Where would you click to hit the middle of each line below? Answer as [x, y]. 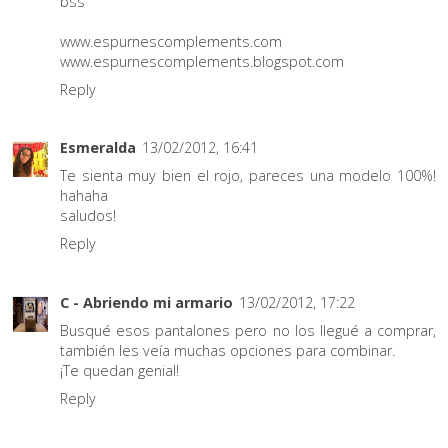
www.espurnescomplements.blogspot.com [202, 62]
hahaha [84, 196]
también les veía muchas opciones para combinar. [227, 350]
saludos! [88, 216]
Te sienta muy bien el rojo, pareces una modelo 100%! [248, 176]
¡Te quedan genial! [119, 370]
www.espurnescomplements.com [171, 42]
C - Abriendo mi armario [146, 302]
